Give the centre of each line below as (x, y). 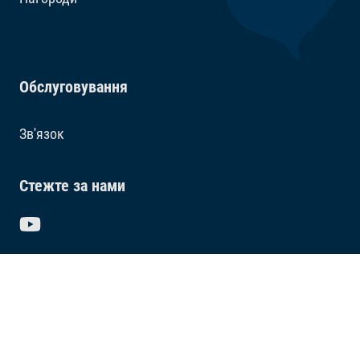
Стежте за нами (72, 186)
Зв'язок (42, 134)
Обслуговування (74, 87)
